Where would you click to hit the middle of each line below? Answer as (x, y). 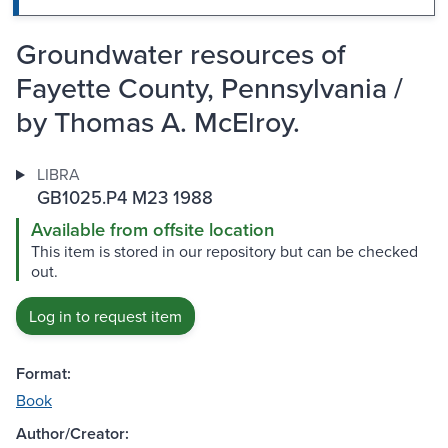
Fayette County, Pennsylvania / (209, 88)
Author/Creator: (72, 434)
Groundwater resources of (181, 54)
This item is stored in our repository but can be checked (224, 251)
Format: (43, 374)
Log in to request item (105, 316)
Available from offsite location (152, 230)
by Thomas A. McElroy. (158, 122)
